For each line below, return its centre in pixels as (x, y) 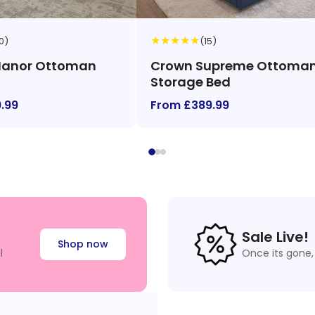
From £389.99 (190, 105)
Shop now (83, 244)
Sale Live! (275, 237)
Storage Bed (191, 82)
